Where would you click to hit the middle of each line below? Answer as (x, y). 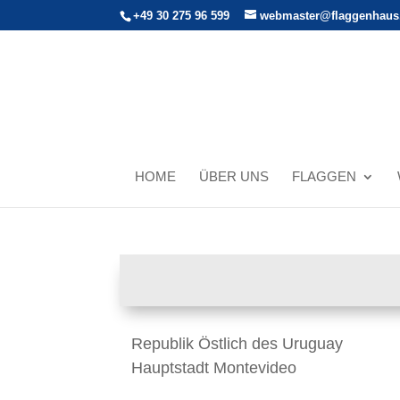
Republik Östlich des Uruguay (237, 344)
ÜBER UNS (234, 176)
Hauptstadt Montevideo (214, 368)
